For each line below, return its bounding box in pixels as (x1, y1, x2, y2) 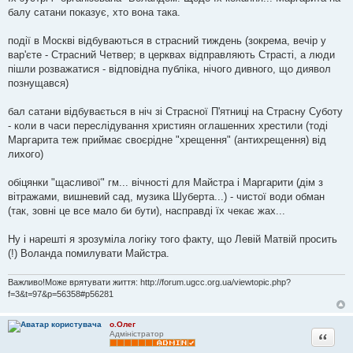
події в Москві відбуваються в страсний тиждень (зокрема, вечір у (8, 34, 326, 46)
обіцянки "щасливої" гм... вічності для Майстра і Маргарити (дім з (8, 176, 323, 188)
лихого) (8, 147, 43, 160)
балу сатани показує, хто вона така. (8, 6, 180, 18)
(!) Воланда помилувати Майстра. (8, 247, 169, 259)
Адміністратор (110, 329, 164, 339)
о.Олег (110, 320, 136, 329)
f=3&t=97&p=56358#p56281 (8, 289, 113, 299)
